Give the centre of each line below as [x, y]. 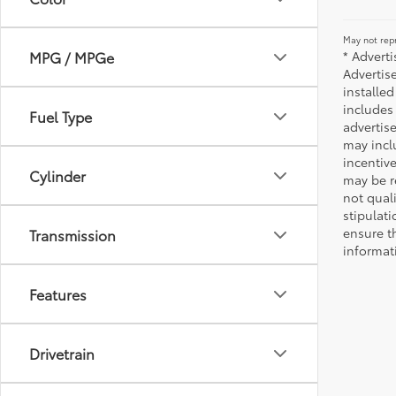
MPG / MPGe [72, 57]
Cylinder [57, 175]
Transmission [72, 235]
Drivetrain [62, 353]
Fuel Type [61, 116]
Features [58, 294]
